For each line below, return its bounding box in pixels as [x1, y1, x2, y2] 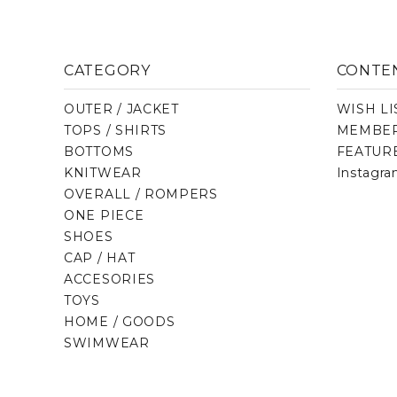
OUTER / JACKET [64, 101, 179, 117]
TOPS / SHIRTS [64, 122, 167, 138]
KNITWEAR [64, 165, 142, 181]
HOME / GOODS [64, 314, 175, 330]
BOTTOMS [64, 144, 134, 160]
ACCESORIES [64, 271, 155, 287]
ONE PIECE [64, 207, 144, 223]
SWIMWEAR [64, 335, 150, 351]
